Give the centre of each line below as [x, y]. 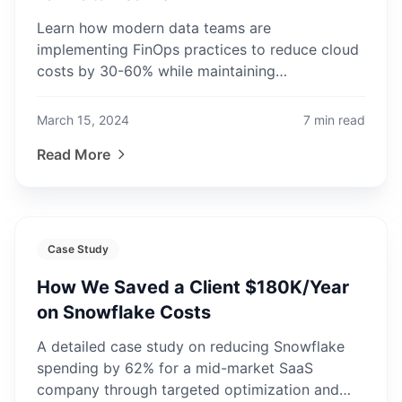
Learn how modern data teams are [154, 28]
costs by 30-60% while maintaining [156, 71]
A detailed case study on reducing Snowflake [191, 346]
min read [340, 120]
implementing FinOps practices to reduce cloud [198, 49]
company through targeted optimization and [188, 389]
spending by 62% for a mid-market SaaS [175, 368]
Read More [74, 154]
